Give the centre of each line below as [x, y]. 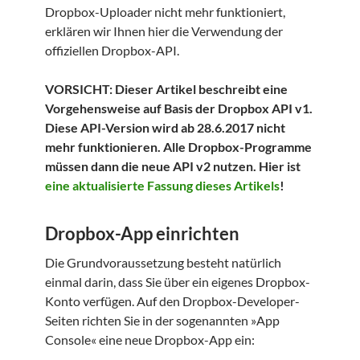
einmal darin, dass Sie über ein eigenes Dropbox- [178, 282]
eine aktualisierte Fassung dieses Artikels [162, 186]
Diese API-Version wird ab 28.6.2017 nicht [165, 128]
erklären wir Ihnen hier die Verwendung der [164, 31]
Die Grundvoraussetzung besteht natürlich [163, 263]
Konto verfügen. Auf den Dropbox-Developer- [172, 301]
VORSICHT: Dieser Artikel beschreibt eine [166, 89]
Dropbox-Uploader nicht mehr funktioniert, [165, 12]
